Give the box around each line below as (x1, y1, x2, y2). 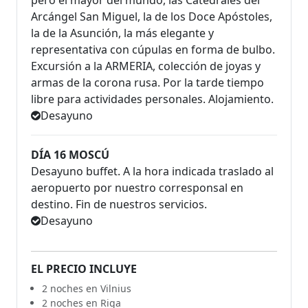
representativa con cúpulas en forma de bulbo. (31, 42, 275, 58)
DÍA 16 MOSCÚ (31, 147, 109, 163)
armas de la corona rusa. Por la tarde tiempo (31, 75, 264, 91)
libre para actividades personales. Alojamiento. (31, 91, 274, 107)
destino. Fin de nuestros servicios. (31, 197, 207, 212)
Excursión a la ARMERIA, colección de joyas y (31, 58, 261, 74)
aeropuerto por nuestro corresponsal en (31, 180, 243, 196)
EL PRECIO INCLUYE (31, 261, 137, 277)
